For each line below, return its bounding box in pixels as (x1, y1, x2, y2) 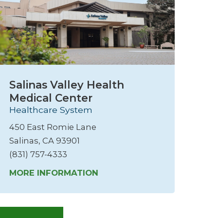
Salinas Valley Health (9, 78, 125, 91)
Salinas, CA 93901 (9, 136, 80, 146)
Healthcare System (9, 104, 93, 115)
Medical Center (9, 91, 93, 104)
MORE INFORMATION (9, 168, 99, 178)
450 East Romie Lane (9, 122, 97, 132)
